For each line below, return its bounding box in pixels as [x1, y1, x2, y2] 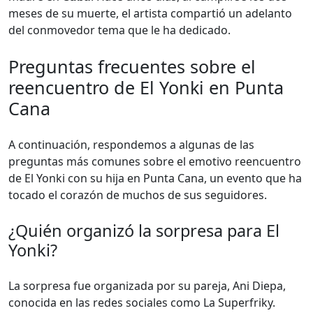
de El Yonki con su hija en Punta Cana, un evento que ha [8, 170, 302, 186]
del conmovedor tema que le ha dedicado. [8, 22, 231, 38]
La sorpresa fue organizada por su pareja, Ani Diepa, [8, 278, 286, 293]
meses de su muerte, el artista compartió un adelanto [8, 6, 292, 21]
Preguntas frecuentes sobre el [8, 54, 256, 78]
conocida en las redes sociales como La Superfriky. [8, 295, 275, 310]
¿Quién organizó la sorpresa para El [8, 219, 279, 242]
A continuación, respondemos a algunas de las [8, 137, 254, 152]
